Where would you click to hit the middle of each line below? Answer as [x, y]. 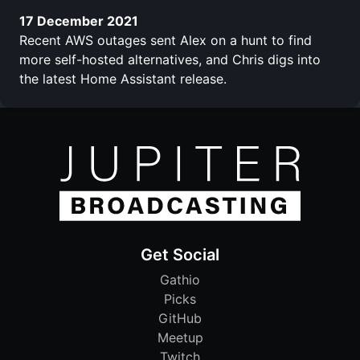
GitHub [180, 319]
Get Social [180, 255]
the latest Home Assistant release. [123, 78]
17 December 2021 [79, 20]
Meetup [180, 338]
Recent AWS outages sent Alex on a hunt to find [166, 40]
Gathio [180, 280]
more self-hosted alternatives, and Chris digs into [170, 59]
